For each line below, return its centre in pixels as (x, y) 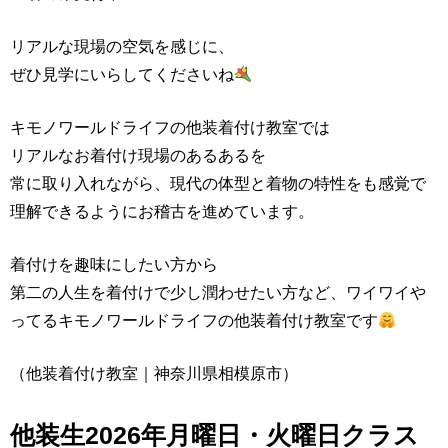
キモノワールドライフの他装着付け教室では (170, 128)
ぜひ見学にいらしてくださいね (122, 75)
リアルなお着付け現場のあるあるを (138, 156)
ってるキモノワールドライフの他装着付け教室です (194, 321)
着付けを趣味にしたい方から (114, 265)
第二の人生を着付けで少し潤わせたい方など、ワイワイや (218, 293)
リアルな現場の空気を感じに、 (122, 47)
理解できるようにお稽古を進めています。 (162, 212)
